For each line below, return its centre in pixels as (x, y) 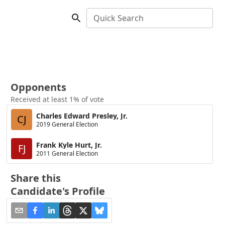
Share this (36, 178)
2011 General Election (67, 153)
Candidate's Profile (58, 191)
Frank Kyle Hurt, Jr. (69, 145)
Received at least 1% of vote (58, 99)
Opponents (39, 87)
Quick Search (119, 18)
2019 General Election (67, 124)
